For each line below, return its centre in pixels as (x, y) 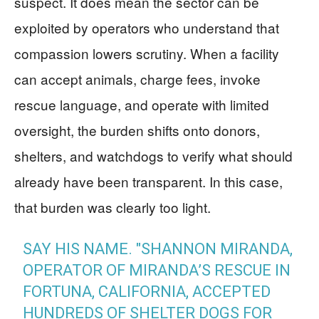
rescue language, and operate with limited (142, 104)
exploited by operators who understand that (147, 27)
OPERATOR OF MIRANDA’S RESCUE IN (157, 270)
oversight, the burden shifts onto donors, (137, 130)
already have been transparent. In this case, (148, 181)
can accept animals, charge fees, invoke (137, 78)
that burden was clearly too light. (113, 206)
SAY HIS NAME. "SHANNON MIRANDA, (158, 249)
